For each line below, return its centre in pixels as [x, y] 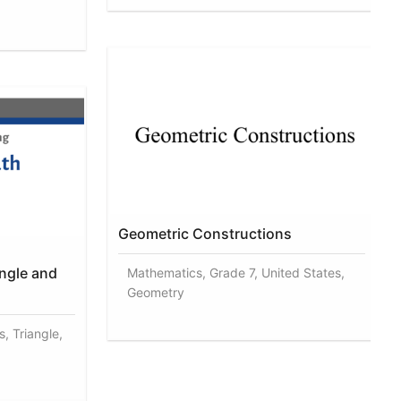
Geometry [156, 292]
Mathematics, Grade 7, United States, [236, 272]
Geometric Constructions [205, 233]
